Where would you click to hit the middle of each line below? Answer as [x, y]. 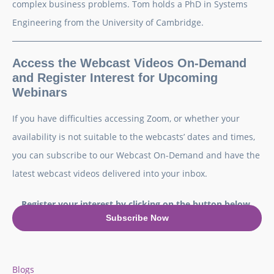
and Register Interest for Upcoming [115, 78]
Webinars [40, 93]
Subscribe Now [137, 218]
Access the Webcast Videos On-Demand [129, 63]
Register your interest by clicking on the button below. [137, 204]
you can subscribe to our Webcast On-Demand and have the [136, 155]
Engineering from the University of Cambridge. [108, 23]
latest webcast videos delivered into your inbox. [110, 174]
